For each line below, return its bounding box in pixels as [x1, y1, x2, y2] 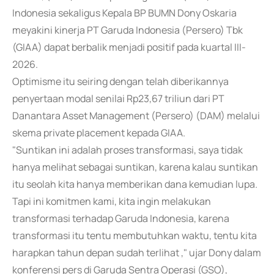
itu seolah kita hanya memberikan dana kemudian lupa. [12, 177, 257, 191]
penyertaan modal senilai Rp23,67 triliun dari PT [12, 92, 224, 105]
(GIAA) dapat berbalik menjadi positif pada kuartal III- [12, 40, 246, 54]
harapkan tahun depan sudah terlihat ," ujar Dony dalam [12, 246, 261, 259]
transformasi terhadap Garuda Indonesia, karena [12, 212, 229, 225]
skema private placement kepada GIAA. [12, 126, 185, 139]
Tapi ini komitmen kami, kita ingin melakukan [12, 194, 211, 208]
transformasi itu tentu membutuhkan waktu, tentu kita [12, 229, 257, 242]
